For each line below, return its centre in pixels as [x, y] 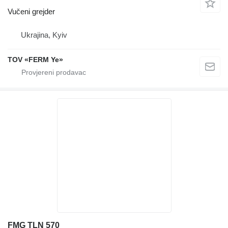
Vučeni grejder [31, 12]
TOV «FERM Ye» [35, 60]
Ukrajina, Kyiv [44, 35]
